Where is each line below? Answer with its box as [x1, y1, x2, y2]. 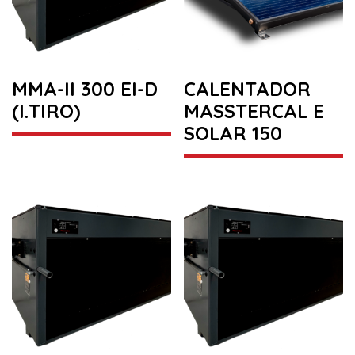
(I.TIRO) [12, 98, 81, 123]
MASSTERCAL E [184, 98, 325, 123]
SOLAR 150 [184, 120, 283, 145]
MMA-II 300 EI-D [12, 76, 158, 101]
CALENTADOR [184, 76, 311, 101]
